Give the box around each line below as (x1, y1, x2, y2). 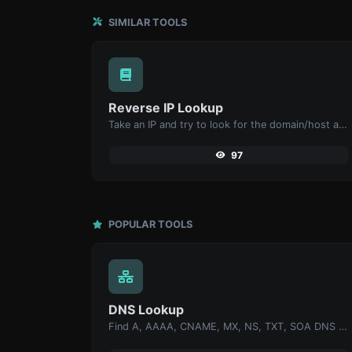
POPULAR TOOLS (106, 218, 192, 230)
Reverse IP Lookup (108, 99, 223, 115)
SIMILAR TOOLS (106, 16, 187, 28)
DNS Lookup (108, 301, 184, 317)
